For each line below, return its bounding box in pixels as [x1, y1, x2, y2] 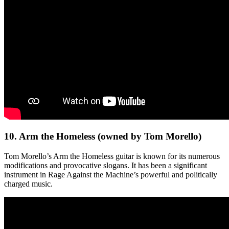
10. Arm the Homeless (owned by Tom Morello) [4, 131, 201, 142]
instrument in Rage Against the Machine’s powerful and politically [4, 170, 217, 179]
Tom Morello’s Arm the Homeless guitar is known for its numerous [4, 152, 220, 161]
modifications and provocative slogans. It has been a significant [4, 161, 207, 170]
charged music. [4, 179, 53, 189]
